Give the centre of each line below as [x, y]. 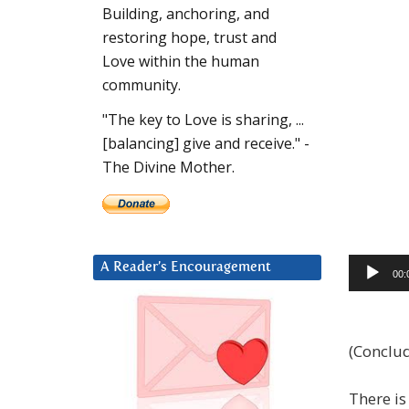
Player [369, 289]
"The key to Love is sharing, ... [203, 120]
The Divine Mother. [168, 168]
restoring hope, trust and [189, 38]
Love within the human [181, 62]
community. [142, 85]
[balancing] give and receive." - [206, 144]
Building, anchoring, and [186, 14]
